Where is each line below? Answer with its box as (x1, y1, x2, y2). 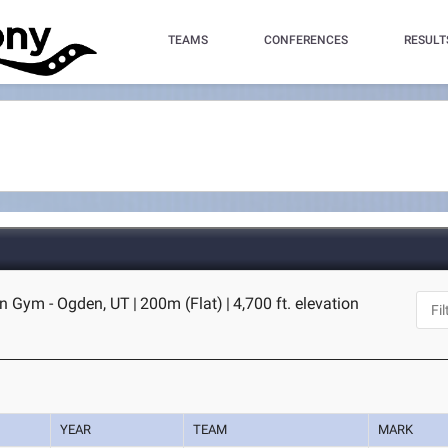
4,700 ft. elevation (233, 294, 360, 313)
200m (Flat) (140, 294, 224, 313)
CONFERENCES (263, 33, 348, 47)
